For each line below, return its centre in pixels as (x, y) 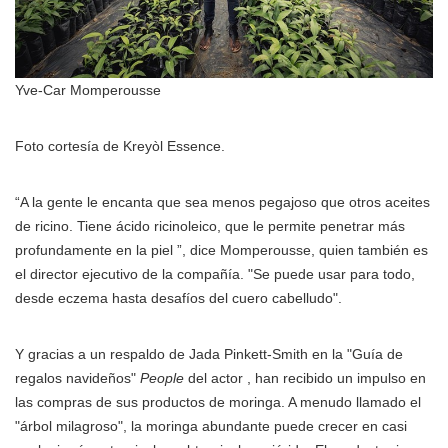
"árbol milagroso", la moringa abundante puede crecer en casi (211, 425)
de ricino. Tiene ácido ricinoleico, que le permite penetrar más (210, 225)
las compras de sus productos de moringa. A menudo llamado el (218, 401)
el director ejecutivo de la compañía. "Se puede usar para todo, (215, 273)
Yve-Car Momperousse (88, 89)
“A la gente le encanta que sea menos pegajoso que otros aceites (222, 201)
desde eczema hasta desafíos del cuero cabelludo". (178, 297)
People (162, 377)
